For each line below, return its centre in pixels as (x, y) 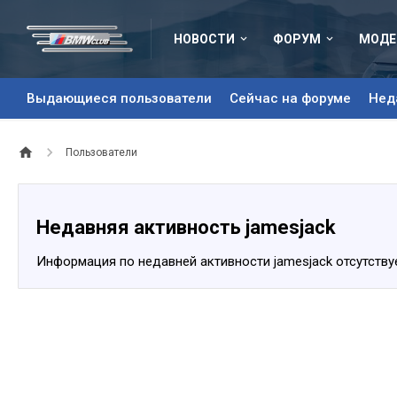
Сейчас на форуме (290, 98)
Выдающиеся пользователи (119, 98)
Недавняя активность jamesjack (186, 227)
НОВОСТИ (204, 39)
